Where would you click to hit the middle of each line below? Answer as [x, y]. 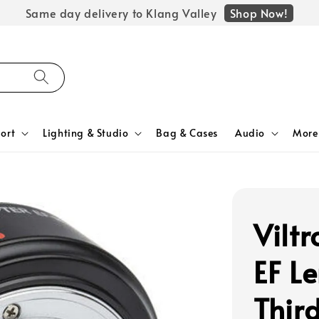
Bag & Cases [187, 133]
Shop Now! [259, 12]
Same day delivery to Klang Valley [121, 13]
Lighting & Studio [86, 133]
